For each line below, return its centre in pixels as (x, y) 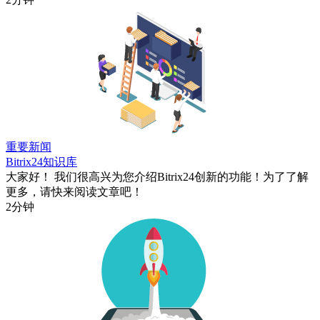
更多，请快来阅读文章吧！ (74, 191)
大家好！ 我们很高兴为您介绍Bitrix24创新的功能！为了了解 (157, 176)
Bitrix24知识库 (41, 161)
